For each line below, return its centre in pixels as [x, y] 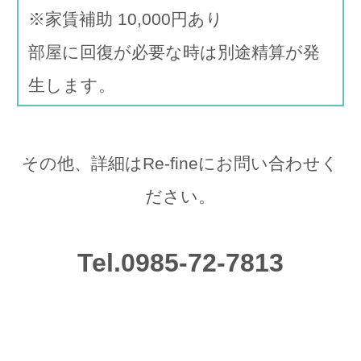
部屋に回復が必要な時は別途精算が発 [174, 52]
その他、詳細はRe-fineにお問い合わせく [180, 163]
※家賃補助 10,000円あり [125, 19]
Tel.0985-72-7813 [180, 262]
